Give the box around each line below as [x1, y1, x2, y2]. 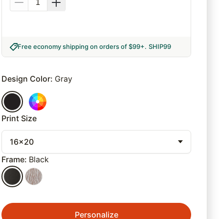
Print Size [1, 113, 37, 124]
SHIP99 [149, 43, 172, 51]
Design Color [1, 74, 51, 84]
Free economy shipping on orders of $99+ [18, 43, 145, 51]
